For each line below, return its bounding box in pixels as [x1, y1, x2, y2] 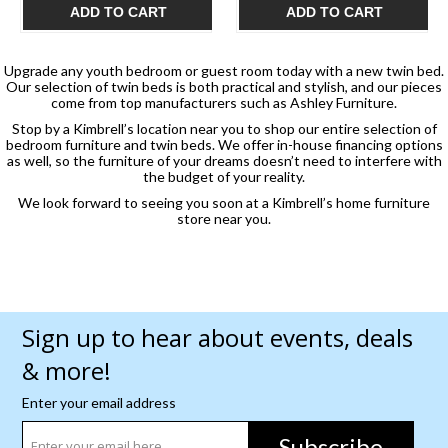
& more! [21, 354, 111, 388]
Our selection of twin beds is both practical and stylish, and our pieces [6, 78, 442, 96]
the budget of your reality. [143, 168, 305, 186]
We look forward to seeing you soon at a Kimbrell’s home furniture [18, 194, 430, 212]
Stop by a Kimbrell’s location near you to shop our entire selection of [11, 120, 437, 138]
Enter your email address [21, 394, 176, 412]
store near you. [177, 210, 271, 228]
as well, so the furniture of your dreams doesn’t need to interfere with [6, 152, 442, 170]
